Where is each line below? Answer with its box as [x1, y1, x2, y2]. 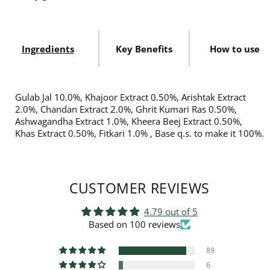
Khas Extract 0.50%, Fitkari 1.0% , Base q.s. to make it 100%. [15, 127, 264, 139]
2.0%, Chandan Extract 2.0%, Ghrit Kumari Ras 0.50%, [15, 102, 237, 115]
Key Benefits [116, 42, 172, 55]
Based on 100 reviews [89, 218, 180, 230]
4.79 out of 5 [144, 205, 198, 218]
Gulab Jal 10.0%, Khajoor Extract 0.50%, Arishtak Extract [15, 90, 246, 103]
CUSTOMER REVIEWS [69, 178, 210, 198]
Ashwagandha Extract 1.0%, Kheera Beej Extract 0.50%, [15, 115, 242, 127]
